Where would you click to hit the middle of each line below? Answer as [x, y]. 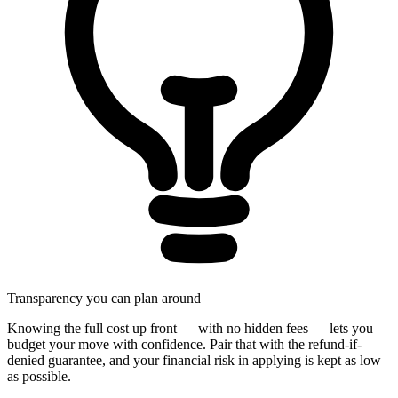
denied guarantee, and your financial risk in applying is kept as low [194, 360]
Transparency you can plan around [104, 298]
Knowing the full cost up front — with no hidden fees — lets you [190, 328]
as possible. [39, 376]
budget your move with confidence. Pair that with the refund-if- [184, 344]
